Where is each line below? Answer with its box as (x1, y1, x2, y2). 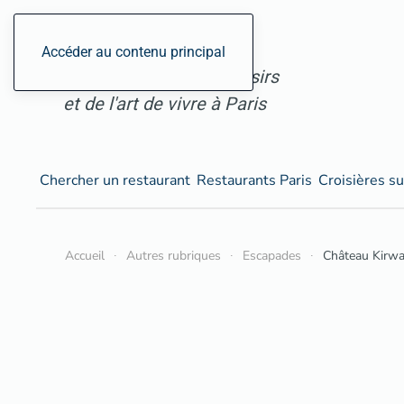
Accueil (65, 247, 105, 264)
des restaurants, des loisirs (63, 66, 279, 87)
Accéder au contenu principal (41, 43, 225, 60)
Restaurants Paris (196, 170, 312, 190)
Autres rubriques (126, 247, 221, 264)
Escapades (243, 247, 301, 264)
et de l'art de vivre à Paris (63, 93, 266, 115)
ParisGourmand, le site (63, 39, 246, 60)
